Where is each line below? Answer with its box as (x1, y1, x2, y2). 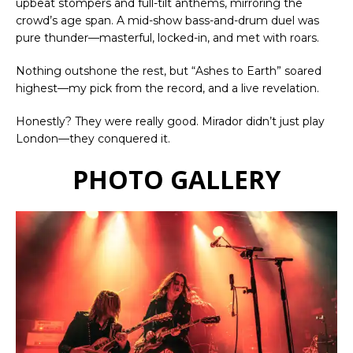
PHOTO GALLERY (72, 162, 281, 196)
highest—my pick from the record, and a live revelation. (16, 80, 319, 95)
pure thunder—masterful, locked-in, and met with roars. (16, 30, 319, 45)
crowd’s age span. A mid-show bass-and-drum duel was (16, 13, 319, 28)
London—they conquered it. (16, 131, 170, 146)
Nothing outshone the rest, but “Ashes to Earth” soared (16, 63, 321, 78)
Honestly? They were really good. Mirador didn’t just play (16, 113, 325, 128)
